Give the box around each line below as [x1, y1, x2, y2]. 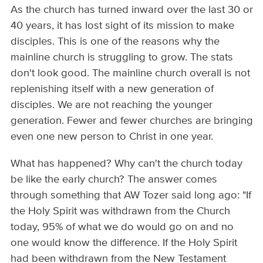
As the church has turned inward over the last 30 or [11, 5, 254, 16]
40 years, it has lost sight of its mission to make [11, 21, 235, 32]
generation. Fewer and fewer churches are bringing [11, 116, 254, 127]
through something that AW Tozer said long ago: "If [11, 190, 252, 201]
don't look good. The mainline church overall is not [11, 68, 251, 79]
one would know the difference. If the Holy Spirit [11, 237, 238, 248]
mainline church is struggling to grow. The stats [11, 52, 234, 63]
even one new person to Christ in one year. [11, 131, 217, 143]
